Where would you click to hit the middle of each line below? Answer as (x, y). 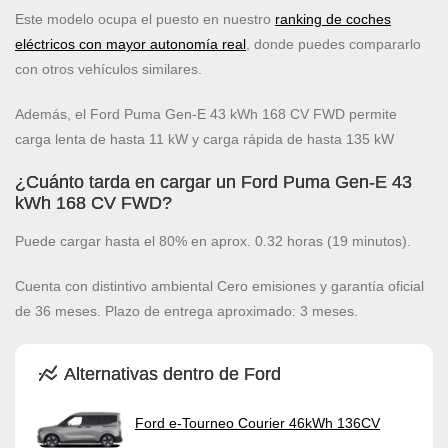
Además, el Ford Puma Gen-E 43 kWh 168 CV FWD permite (206, 114)
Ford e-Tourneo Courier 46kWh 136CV (257, 422)
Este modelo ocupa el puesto (109, 19)
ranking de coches (333, 19)
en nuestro (239, 19)
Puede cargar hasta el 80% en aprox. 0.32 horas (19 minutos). (213, 241)
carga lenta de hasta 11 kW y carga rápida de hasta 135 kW (204, 139)
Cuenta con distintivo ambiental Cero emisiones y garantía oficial (219, 286)
